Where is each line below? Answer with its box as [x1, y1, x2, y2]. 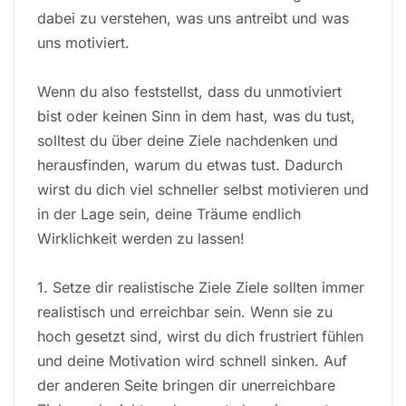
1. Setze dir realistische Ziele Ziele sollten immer [37, 277, 364, 296]
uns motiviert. [37, 33, 130, 52]
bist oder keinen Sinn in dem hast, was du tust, [37, 106, 355, 125]
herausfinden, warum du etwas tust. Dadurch [37, 155, 343, 174]
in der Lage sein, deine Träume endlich [37, 204, 301, 223]
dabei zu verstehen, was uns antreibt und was [37, 8, 349, 27]
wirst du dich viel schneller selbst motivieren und [37, 179, 369, 198]
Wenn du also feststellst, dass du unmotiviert [37, 82, 342, 101]
